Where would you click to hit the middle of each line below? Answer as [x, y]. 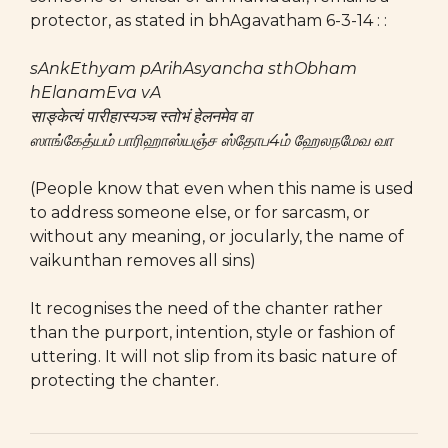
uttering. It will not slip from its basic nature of [213, 356]
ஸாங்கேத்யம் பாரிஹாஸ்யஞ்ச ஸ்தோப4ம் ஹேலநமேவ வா [211, 140]
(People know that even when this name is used [222, 188]
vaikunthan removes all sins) [145, 260]
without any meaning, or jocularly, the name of [217, 236]
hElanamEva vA [95, 92]
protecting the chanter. [124, 380]
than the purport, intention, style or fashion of [212, 332]
